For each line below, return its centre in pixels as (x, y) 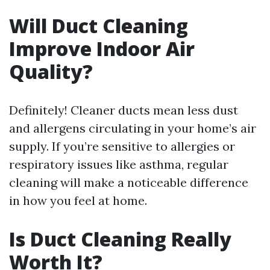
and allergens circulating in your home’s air (133, 128)
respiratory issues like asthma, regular (119, 164)
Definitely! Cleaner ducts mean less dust (124, 110)
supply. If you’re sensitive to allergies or (122, 146)
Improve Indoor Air (102, 49)
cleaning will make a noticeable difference (129, 182)
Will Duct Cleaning (99, 26)
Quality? (51, 71)
